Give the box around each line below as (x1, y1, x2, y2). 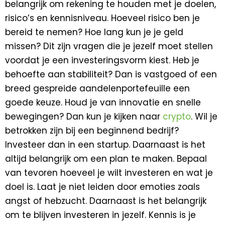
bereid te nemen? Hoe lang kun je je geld (5, 26, 183, 38)
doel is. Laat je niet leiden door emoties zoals (5, 180, 200, 193)
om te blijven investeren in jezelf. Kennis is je (5, 208, 196, 221)
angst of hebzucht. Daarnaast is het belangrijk (5, 194, 206, 207)
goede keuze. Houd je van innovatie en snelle (5, 96, 201, 108)
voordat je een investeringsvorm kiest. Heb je (5, 54, 199, 66)
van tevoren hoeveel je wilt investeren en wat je (5, 166, 213, 179)
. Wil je (191, 110, 217, 123)
